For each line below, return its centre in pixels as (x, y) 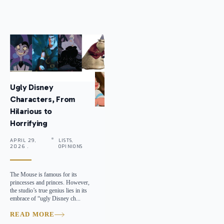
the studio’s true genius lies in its (48, 191)
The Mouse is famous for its (43, 175)
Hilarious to (31, 111)
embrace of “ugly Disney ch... (45, 199)
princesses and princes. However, (50, 183)
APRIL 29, (23, 141)
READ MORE (32, 214)
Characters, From (42, 99)
